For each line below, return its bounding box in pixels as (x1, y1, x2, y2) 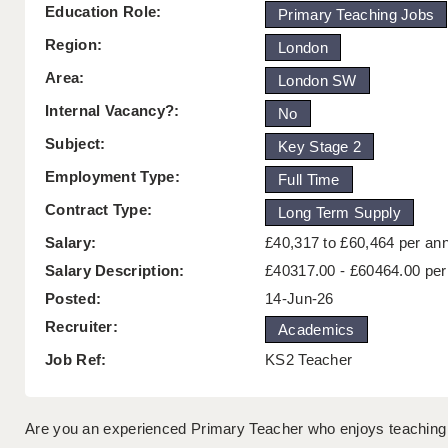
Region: (45, 36, 103, 54)
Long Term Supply (278, 204, 401, 222)
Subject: (45, 135, 106, 153)
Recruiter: (45, 318, 118, 336)
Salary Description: (45, 262, 185, 280)
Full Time (278, 171, 340, 189)
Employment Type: (45, 168, 180, 186)
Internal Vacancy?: (45, 102, 180, 120)
